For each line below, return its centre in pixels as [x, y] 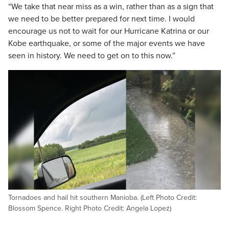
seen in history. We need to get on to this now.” [92, 55]
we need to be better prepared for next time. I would [101, 19]
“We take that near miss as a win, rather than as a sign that [111, 6]
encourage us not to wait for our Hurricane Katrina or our [109, 31]
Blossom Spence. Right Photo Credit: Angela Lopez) [90, 208]
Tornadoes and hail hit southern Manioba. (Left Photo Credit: [102, 197]
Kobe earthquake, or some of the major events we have [107, 43]
